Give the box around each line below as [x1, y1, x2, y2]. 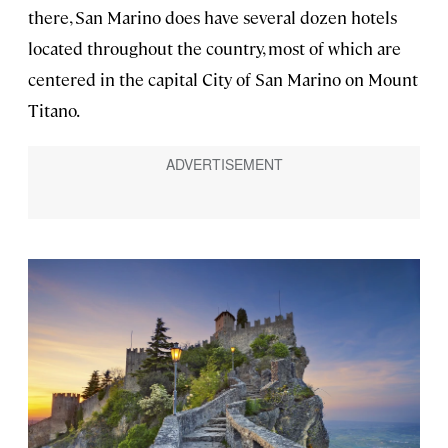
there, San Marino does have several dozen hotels [28, 6, 397, 29]
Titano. [28, 99, 80, 122]
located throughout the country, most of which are [28, 37, 401, 60]
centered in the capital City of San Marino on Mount [28, 68, 418, 91]
